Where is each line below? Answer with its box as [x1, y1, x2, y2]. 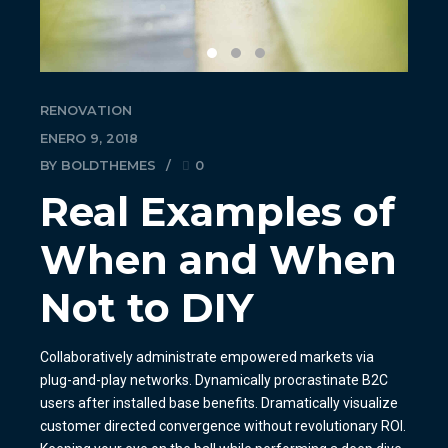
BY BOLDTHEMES [40, 157, 156, 173]
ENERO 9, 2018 [40, 130, 138, 146]
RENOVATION [40, 103, 132, 119]
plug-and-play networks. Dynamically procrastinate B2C [40, 372, 388, 389]
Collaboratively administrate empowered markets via [40, 349, 374, 366]
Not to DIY [40, 283, 254, 333]
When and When [40, 235, 397, 285]
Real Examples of [40, 187, 395, 237]
